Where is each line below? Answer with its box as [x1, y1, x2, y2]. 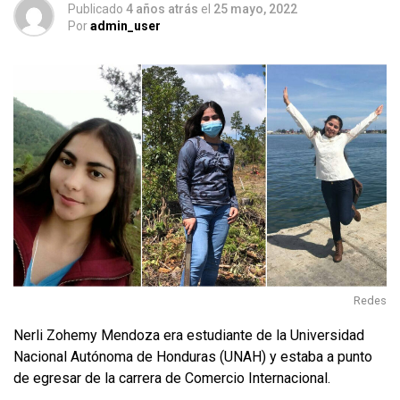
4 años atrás [126, 2, 198, 16]
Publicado [68, 2, 123, 16]
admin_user [90, 19, 161, 33]
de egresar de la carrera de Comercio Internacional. [13, 369, 330, 387]
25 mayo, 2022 [213, 2, 297, 16]
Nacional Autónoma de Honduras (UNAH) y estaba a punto [13, 347, 372, 365]
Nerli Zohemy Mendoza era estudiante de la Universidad [13, 326, 364, 344]
